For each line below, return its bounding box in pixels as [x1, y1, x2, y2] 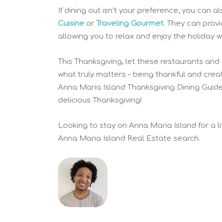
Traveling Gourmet [96, 19, 164, 28]
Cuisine [58, 19, 84, 28]
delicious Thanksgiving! [58, 96, 142, 105]
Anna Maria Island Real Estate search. [58, 134, 200, 143]
